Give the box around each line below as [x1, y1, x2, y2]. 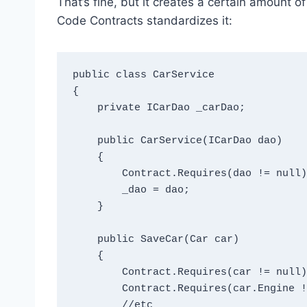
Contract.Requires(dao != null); [72, 168, 122, 180]
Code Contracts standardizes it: [57, 13, 232, 27]
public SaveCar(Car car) [72, 234, 97, 246]
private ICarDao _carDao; [72, 102, 97, 114]
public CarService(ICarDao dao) [72, 135, 97, 147]
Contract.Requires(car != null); [72, 267, 122, 279]
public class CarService [72, 69, 214, 82]
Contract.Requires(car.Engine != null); [72, 283, 122, 295]
